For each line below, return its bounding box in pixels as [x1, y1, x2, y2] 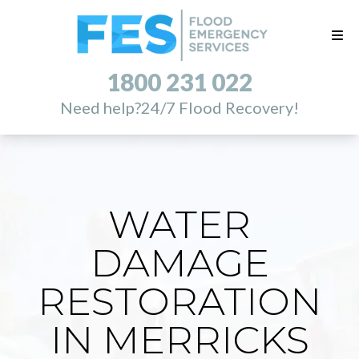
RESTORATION [38, 278, 321, 325]
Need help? [60, 98, 141, 118]
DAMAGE [90, 240, 269, 286]
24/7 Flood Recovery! [141, 98, 299, 118]
